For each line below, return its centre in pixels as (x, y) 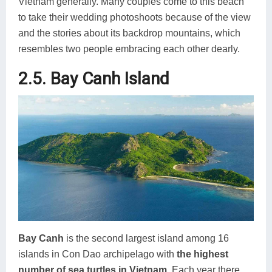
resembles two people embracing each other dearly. (129, 49)
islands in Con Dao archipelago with (97, 254)
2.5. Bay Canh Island (94, 78)
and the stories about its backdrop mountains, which (129, 33)
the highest (202, 254)
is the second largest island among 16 (146, 238)
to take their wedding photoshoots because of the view (134, 17)
